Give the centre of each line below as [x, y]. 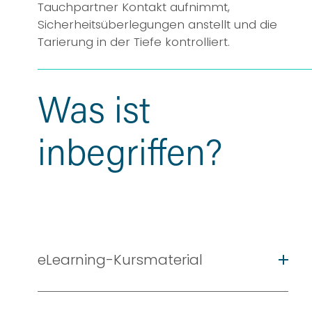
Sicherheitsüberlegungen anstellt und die [157, 24]
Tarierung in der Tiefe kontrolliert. [133, 41]
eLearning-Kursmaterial [120, 259]
